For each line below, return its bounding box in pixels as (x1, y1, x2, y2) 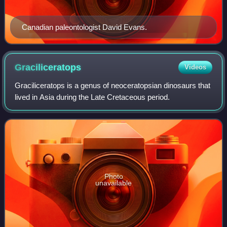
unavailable (95, 178, 132, 187)
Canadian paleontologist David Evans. (22, 23, 147, 32)
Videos (184, 63, 206, 71)
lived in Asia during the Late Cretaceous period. (15, 93, 170, 102)
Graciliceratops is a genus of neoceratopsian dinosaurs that (15, 81, 211, 90)
